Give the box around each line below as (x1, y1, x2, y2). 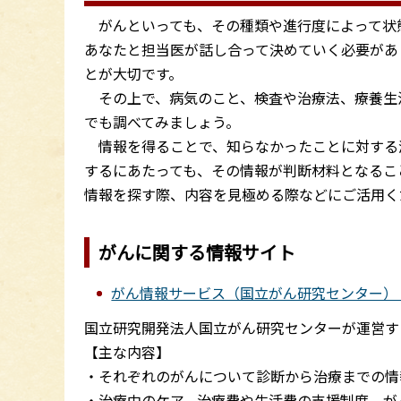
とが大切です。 (84, 62, 183, 84)
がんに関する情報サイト (98, 238, 296, 265)
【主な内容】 (84, 340, 171, 363)
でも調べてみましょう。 (84, 110, 241, 132)
